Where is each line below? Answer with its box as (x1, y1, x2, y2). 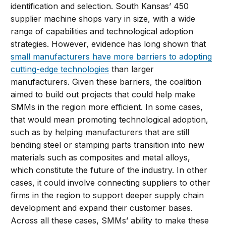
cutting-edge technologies (11, 64, 109, 75)
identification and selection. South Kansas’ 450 (11, 1, 189, 12)
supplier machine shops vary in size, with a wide (11, 14, 196, 24)
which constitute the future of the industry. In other (11, 165, 208, 176)
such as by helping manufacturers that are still (11, 127, 190, 138)
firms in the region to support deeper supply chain (11, 190, 204, 201)
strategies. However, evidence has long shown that (11, 39, 206, 49)
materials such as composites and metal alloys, (11, 152, 191, 163)
